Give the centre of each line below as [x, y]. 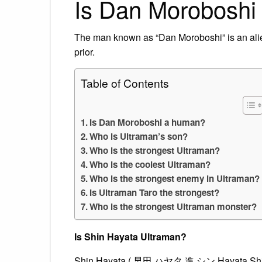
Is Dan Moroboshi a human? [148, 122]
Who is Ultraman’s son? [139, 136]
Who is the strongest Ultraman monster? [173, 206]
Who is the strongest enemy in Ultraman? [175, 178]
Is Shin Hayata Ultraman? [130, 236]
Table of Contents [125, 82]
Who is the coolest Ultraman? [150, 164]
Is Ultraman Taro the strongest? [155, 192]
